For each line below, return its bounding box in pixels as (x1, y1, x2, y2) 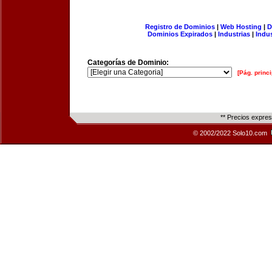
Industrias (218, 30, 250, 38)
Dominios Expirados (148, 30, 212, 38)
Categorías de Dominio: (87, 58, 169, 67)
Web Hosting (220, 23, 262, 30)
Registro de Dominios (144, 23, 215, 30)
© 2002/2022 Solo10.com (193, 129, 269, 137)
